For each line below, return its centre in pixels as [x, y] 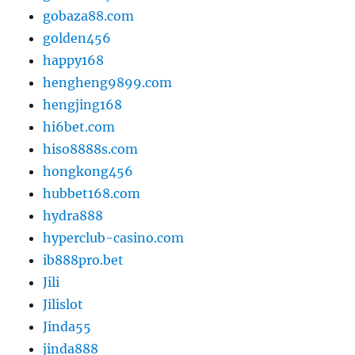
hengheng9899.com [108, 83]
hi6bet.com [79, 127]
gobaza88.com [89, 16]
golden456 [77, 38]
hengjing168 [83, 105]
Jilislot [63, 305]
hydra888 [73, 216]
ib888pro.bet [84, 260]
